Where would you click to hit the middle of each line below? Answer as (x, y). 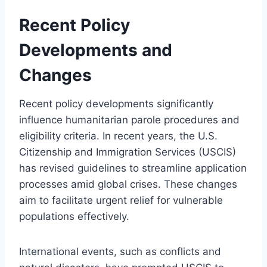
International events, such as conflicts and (120, 251)
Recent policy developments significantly (116, 103)
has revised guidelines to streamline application (133, 168)
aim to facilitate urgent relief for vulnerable (121, 200)
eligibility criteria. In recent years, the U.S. (118, 136)
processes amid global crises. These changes (128, 184)
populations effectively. (74, 216)
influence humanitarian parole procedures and (129, 119)
